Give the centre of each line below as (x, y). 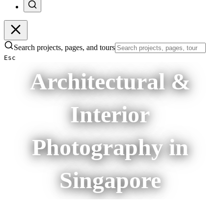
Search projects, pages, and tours (64, 47)
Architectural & (110, 81)
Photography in (110, 147)
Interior (110, 114)
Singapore (110, 180)
